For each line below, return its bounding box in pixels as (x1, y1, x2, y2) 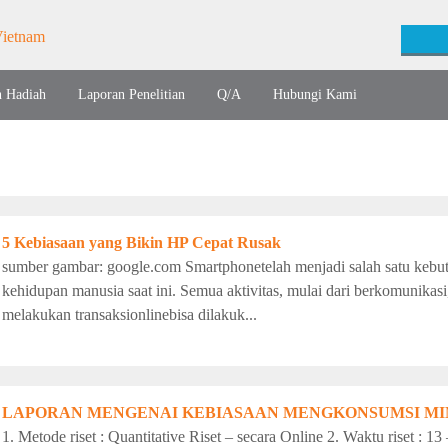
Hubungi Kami (273, 87, 357, 102)
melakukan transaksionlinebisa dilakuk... (2, 306, 257, 323)
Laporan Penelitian (78, 87, 185, 102)
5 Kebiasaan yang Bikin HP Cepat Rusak (2, 234, 281, 251)
